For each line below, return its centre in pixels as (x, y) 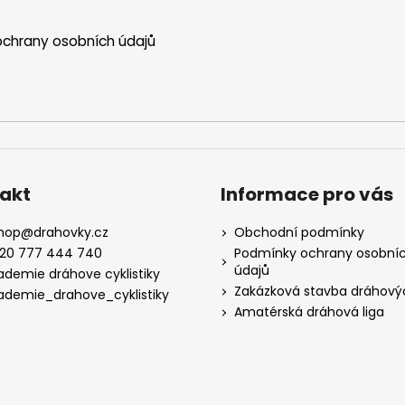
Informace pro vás (307, 195)
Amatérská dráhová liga (309, 312)
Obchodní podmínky (299, 233)
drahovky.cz (71, 233)
